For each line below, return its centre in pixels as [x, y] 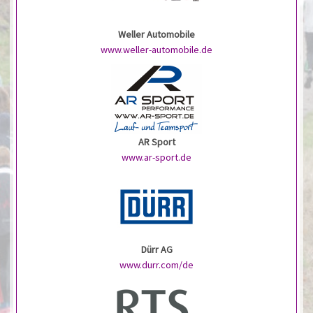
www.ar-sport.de [156, 157]
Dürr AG [156, 249]
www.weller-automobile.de [156, 49]
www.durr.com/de [156, 264]
